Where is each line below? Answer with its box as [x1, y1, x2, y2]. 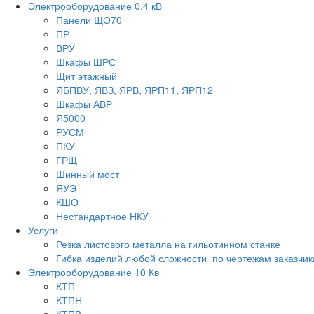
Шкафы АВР [56, 97, 112, 111]
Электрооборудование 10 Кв [28, 265, 159, 279]
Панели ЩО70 [56, 13, 122, 27]
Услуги [28, 223, 58, 237]
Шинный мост [56, 167, 119, 181]
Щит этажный [56, 69, 117, 83]
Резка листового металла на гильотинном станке [56, 237, 280, 251]
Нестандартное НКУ [56, 209, 149, 223]
